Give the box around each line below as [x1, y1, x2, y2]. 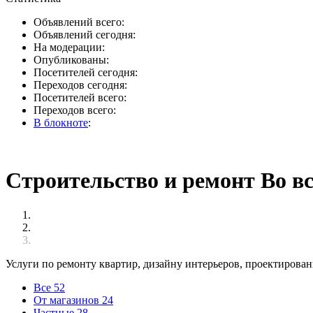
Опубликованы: [34, 54, 109, 66]
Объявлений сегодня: [34, 29, 136, 41]
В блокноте [34, 117, 88, 129]
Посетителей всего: [34, 92, 126, 103]
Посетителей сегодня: [34, 66, 138, 78]
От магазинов [34, 293, 102, 306]
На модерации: [34, 41, 105, 53]
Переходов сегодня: [34, 79, 127, 91]
